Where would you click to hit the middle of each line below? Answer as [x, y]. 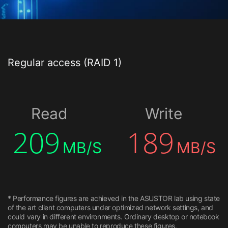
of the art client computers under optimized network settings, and [111, 207]
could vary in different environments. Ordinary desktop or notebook [113, 216]
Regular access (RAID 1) [65, 62]
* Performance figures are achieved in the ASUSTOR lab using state [114, 198]
